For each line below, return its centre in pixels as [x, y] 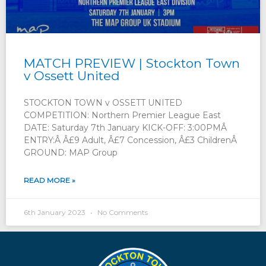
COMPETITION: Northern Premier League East [122, 115]
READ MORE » [50, 180]
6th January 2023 [56, 212]
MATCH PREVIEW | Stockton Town [132, 63]
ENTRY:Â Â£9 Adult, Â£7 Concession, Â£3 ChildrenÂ [132, 140]
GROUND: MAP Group [71, 152]
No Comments [122, 212]
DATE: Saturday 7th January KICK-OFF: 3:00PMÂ [126, 127]
